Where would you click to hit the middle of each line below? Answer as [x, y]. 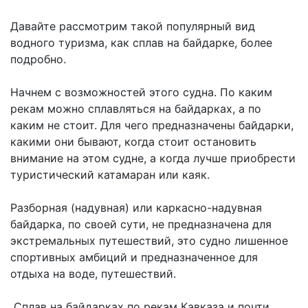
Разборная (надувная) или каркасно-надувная [136, 208]
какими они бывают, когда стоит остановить [133, 142]
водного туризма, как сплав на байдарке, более [141, 43]
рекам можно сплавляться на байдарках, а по [136, 109]
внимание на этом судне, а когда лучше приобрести [153, 158]
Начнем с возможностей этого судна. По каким [141, 92]
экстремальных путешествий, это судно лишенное [149, 241]
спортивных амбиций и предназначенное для [134, 257]
